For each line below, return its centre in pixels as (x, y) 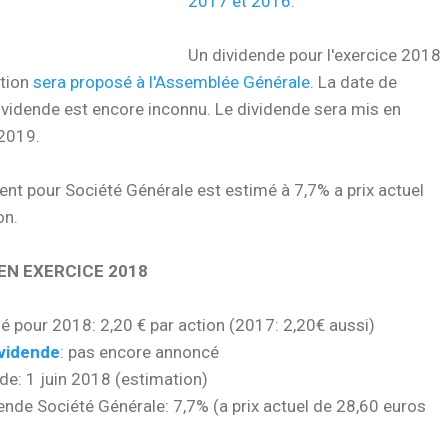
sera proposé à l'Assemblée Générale (171, 81)
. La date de (353, 81)
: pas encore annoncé (139, 351)
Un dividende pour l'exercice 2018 (314, 54)
